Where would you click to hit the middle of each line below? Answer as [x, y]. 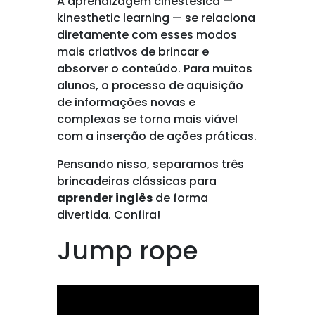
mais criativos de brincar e [133, 52]
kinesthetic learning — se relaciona [156, 18]
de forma [180, 198]
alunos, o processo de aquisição [150, 85]
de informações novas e [126, 102]
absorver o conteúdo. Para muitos [154, 69]
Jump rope [127, 251]
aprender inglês [104, 198]
